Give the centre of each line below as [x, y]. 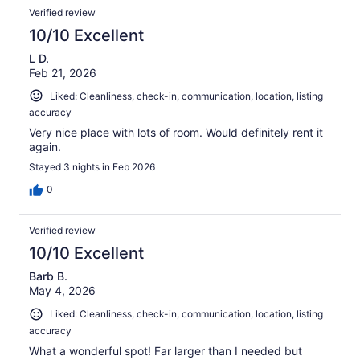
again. [45, 147]
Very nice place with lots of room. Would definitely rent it [176, 133]
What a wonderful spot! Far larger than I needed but [166, 350]
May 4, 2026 [62, 291]
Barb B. [48, 276]
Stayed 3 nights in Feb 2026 [92, 167]
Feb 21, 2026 [63, 72]
